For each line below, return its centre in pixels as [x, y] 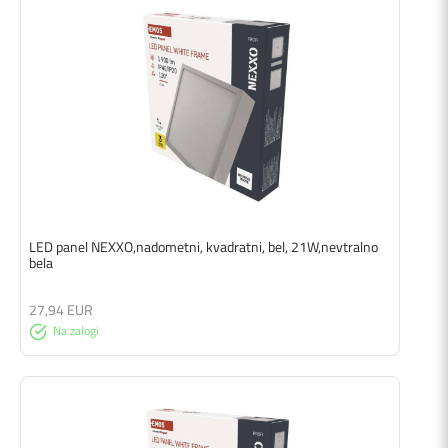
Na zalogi [76, 330]
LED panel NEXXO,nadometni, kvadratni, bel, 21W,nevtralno [203, 246]
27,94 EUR [61, 309]
